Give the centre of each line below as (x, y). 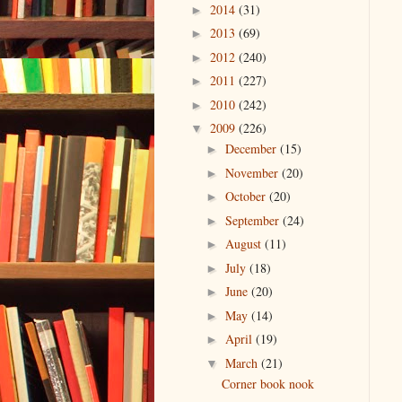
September (253, 220)
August (245, 244)
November (253, 172)
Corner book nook (267, 383)
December (252, 149)
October (247, 197)
